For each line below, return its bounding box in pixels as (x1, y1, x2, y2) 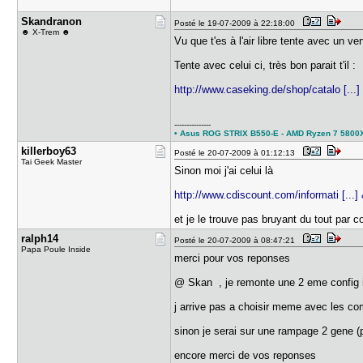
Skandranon (21, 15, 83, 28)
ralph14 (21, 233, 59, 245)
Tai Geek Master (21, 157, 83, 166)
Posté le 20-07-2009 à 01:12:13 (174, 148, 301, 157)
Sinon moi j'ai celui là (174, 164, 274, 177)
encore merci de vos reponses (174, 349, 317, 361)
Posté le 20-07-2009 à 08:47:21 (174, 236, 301, 245)
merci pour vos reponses (174, 252, 291, 264)
